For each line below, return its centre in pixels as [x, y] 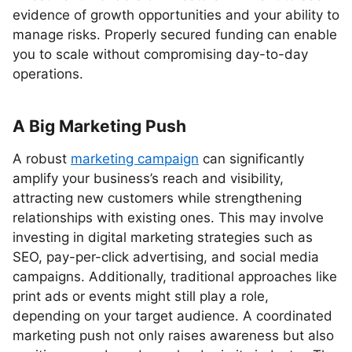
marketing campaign [135, 159]
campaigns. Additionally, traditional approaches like [175, 277]
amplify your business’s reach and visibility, [148, 178]
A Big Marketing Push [99, 126]
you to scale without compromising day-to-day [160, 54]
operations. [48, 74]
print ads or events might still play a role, [141, 296]
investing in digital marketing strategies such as [163, 237]
